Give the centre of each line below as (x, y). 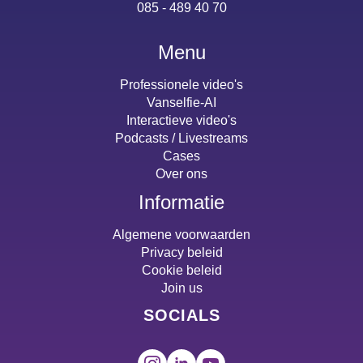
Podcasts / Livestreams (181, 138)
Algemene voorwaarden (181, 234)
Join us (181, 288)
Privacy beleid (181, 252)
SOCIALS (181, 315)
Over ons (181, 173)
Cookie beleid (181, 270)
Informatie (181, 202)
